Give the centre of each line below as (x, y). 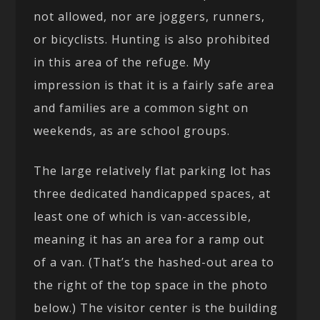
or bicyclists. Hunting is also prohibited (152, 39)
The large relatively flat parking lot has (153, 170)
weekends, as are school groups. (132, 130)
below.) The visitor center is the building (156, 307)
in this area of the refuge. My (122, 62)
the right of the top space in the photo (151, 285)
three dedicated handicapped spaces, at (152, 193)
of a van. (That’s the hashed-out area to (154, 262)
